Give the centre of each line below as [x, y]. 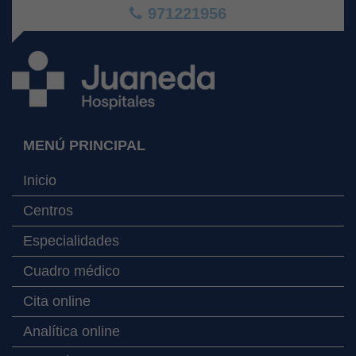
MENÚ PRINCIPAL [84, 145]
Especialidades [71, 240]
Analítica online [72, 331]
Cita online [57, 301]
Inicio [40, 180]
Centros [48, 210]
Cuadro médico [72, 271]
